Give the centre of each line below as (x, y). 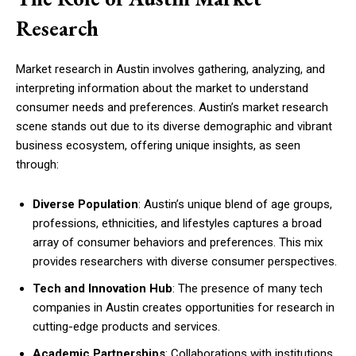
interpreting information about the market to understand (162, 88)
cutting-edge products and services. (126, 327)
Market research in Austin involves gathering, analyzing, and (170, 69)
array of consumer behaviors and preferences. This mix (178, 242)
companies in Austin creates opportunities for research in (184, 308)
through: (37, 164)
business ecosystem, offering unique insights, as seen (158, 145)
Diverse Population (85, 204)
